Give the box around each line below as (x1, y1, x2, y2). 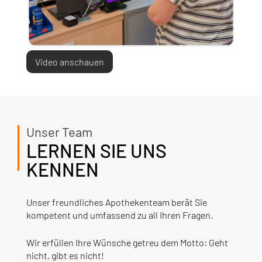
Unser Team (26, 124, 92, 140)
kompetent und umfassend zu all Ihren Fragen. (26, 209, 213, 221)
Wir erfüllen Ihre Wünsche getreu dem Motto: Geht (26, 237, 228, 249)
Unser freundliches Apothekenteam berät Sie (26, 196, 207, 208)
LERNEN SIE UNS (26, 139, 167, 162)
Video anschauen (35, 56, 104, 68)
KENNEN (26, 158, 99, 181)
